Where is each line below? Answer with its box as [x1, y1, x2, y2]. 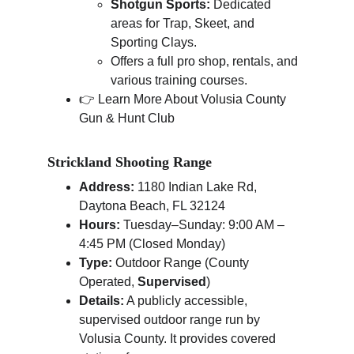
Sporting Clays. [111, 36, 197, 49]
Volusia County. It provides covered [79, 332, 279, 345]
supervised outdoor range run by [79, 313, 263, 326]
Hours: [79, 218, 120, 232]
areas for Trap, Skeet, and [111, 17, 258, 30]
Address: [79, 180, 134, 194]
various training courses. [111, 73, 247, 87]
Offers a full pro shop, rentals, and [111, 55, 301, 68]
